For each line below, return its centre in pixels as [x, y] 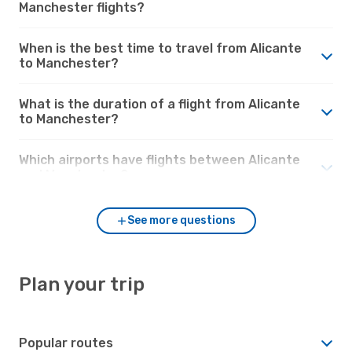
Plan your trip [82, 284]
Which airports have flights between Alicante [159, 159]
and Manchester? [73, 174]
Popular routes [66, 343]
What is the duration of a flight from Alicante [159, 104]
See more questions [181, 220]
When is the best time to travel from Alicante [160, 48]
